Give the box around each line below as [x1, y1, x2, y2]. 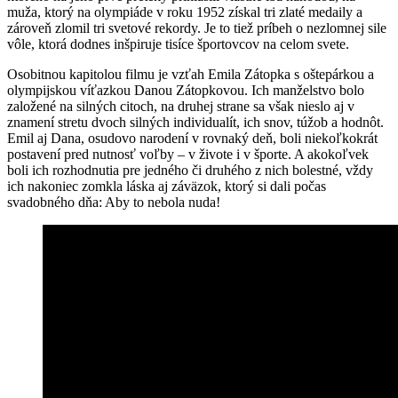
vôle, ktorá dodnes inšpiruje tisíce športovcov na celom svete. [7, 36, 349, 52]
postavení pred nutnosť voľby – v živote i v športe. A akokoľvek [7, 147, 369, 163]
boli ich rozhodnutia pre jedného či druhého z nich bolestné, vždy [7, 163, 373, 179]
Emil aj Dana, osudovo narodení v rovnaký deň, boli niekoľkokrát [7, 131, 378, 147]
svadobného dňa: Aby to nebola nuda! [7, 195, 220, 211]
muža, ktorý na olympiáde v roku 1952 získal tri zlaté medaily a [7, 4, 362, 20]
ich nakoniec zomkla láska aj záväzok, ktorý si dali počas [7, 179, 326, 195]
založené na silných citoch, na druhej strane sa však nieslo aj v [7, 99, 354, 115]
